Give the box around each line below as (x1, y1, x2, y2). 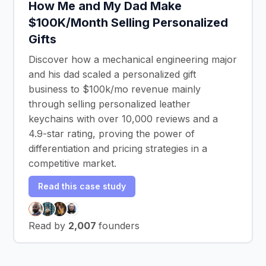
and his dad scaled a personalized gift (28, 68, 196, 80)
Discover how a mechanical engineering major (28, 53, 237, 65)
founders (99, 219, 140, 232)
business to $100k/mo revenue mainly (28, 83, 201, 95)
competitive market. (28, 157, 116, 169)
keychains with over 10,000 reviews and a (28, 112, 218, 125)
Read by (28, 219, 68, 232)
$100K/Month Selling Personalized (28, 15, 228, 30)
